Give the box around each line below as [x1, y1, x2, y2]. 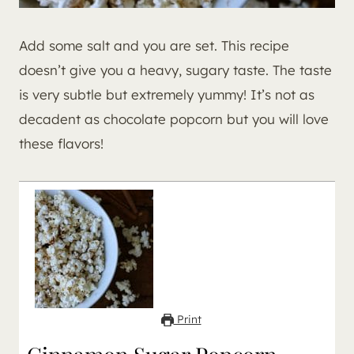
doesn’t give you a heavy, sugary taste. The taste [19, 62, 332, 79]
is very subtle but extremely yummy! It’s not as [19, 86, 314, 104]
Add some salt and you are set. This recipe [19, 37, 289, 55]
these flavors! [19, 135, 104, 153]
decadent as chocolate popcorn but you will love [19, 111, 329, 128]
